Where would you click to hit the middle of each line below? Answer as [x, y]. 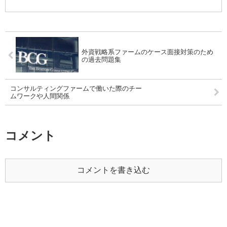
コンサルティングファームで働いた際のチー [76, 89]
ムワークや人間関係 [40, 96]
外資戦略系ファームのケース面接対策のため [148, 52]
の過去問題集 [102, 59]
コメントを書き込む [113, 170]
